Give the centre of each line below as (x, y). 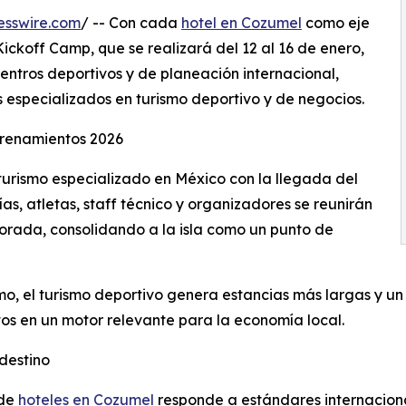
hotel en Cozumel (242, 22)
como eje (336, 22)
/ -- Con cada (131, 22)
